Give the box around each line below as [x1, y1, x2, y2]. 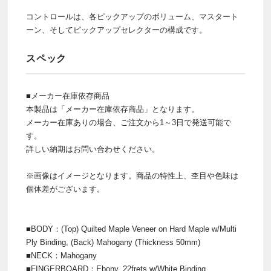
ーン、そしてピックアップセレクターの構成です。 [26, 25, 207, 35]
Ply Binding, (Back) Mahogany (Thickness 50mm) [26, 238, 200, 247]
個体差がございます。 [26, 184, 105, 194]
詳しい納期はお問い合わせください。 [26, 145, 160, 154]
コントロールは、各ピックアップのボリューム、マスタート [26, 12, 238, 22]
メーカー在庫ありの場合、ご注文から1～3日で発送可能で [26, 118, 231, 128]
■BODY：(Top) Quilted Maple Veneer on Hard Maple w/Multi [26, 224, 237, 234]
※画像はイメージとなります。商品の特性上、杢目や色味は [26, 171, 238, 181]
